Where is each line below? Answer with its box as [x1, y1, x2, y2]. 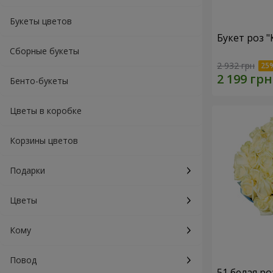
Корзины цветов [10, 135, 78, 146]
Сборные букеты [10, 45, 79, 57]
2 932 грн [217, 60, 255, 72]
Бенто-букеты [10, 75, 68, 87]
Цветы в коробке [10, 105, 82, 116]
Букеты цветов [10, 15, 72, 27]
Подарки [10, 165, 45, 176]
